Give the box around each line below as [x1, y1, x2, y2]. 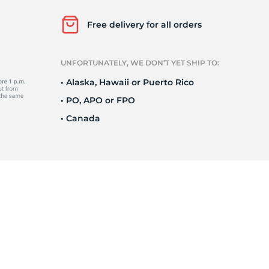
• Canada [61, 113, 100, 124]
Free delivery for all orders [87, 19, 202, 30]
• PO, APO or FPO [61, 95, 135, 106]
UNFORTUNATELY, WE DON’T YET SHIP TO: [61, 58, 219, 67]
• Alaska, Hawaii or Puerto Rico [61, 77, 194, 88]
